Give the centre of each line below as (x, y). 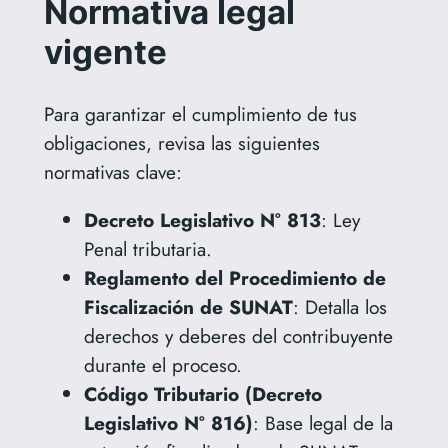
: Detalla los (339, 306)
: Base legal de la (322, 422)
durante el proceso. (162, 364)
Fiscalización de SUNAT (188, 306)
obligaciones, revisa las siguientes (181, 142)
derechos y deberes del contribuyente (238, 335)
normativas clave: (112, 171)
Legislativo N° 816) (168, 422)
